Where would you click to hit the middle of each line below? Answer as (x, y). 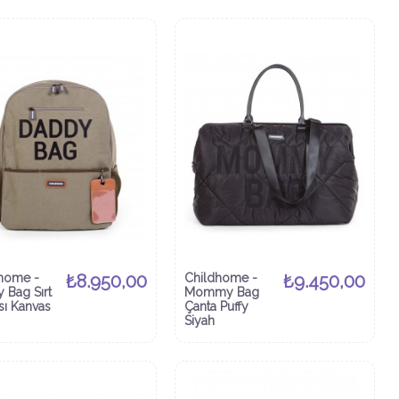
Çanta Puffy (216, 307)
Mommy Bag (222, 293)
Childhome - (221, 278)
